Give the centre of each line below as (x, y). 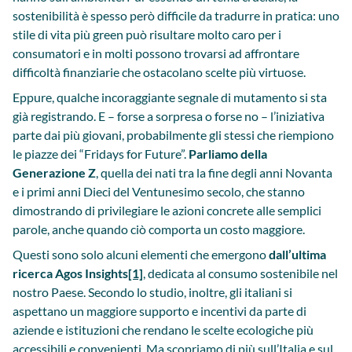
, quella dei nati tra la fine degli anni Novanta (214, 172)
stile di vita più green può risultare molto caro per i (147, 34)
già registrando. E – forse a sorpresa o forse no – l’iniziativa (169, 116)
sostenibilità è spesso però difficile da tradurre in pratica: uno (176, 15)
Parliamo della (228, 154)
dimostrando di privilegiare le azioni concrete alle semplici (167, 210)
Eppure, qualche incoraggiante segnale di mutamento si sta (170, 97)
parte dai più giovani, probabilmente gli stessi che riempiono (173, 135)
